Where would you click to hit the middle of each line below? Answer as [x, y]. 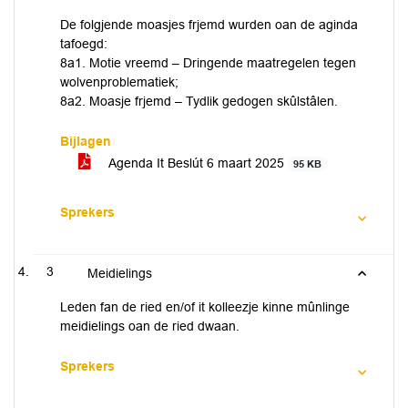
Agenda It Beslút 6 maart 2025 [197, 163]
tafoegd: [84, 44]
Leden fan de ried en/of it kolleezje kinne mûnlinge [205, 307]
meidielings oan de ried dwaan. [150, 326]
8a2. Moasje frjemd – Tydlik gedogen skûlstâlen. [199, 101]
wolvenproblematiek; [119, 82]
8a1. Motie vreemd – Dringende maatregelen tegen [208, 63]
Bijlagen [86, 141]
